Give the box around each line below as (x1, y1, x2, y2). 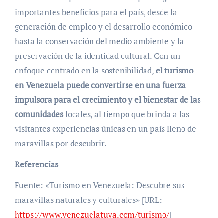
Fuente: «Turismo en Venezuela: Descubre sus (14, 180, 184, 191)
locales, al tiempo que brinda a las (63, 109, 189, 120)
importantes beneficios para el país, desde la (14, 6, 177, 18)
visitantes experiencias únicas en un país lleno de (14, 123, 196, 135)
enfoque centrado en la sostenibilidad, (14, 65, 156, 76)
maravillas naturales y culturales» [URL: (14, 194, 162, 206)
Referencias (14, 159, 58, 170)
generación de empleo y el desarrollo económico (14, 21, 192, 33)
